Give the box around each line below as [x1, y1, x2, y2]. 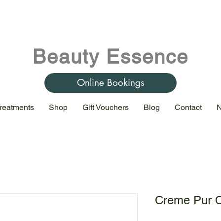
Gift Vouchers [82, 102, 129, 112]
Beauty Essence [32, 45, 188, 68]
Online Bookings [76, 76, 145, 89]
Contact [175, 102, 202, 112]
